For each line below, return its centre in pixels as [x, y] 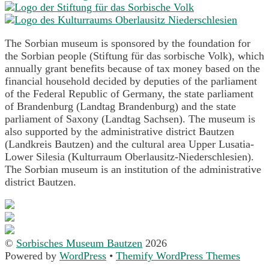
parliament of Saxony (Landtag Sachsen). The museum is [130, 119]
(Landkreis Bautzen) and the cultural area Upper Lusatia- [129, 144]
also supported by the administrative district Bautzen [119, 132]
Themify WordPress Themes [178, 256]
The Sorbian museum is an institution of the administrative [133, 170]
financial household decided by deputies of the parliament [131, 81]
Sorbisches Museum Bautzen [79, 243]
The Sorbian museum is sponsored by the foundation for [128, 44]
